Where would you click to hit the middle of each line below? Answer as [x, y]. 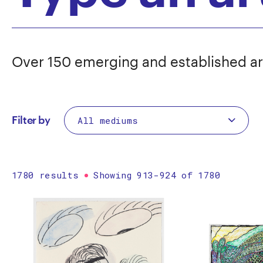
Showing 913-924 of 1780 [154, 175]
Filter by [31, 120]
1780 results [48, 175]
